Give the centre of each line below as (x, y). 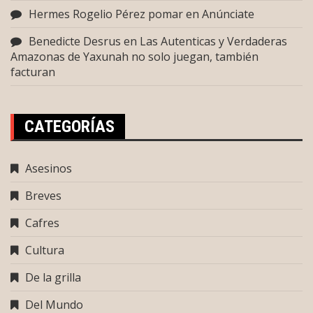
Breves (43, 195)
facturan (33, 72)
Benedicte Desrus (75, 41)
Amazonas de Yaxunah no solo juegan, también (134, 56)
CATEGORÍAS (70, 126)
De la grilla (53, 277)
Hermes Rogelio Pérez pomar (106, 14)
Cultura (45, 250)
